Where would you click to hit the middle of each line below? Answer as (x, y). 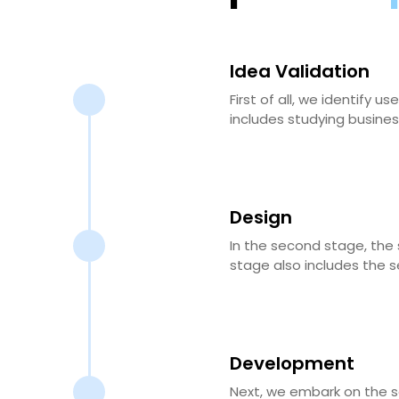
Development (292, 363)
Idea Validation (300, 71)
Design (261, 217)
